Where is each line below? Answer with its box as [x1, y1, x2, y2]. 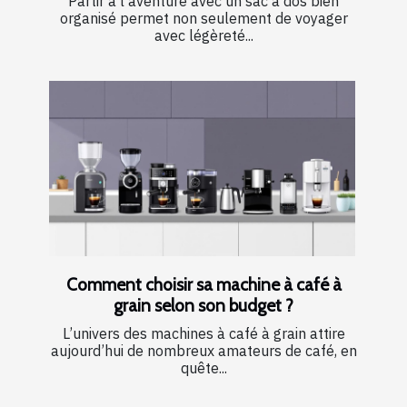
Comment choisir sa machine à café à [65, 273, 342, 295]
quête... [180, 358, 227, 377]
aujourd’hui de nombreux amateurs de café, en [50, 341, 357, 360]
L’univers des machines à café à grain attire [62, 323, 345, 342]
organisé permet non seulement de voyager [59, 9, 348, 28]
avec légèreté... [154, 26, 253, 45]
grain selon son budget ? [114, 293, 293, 316]
